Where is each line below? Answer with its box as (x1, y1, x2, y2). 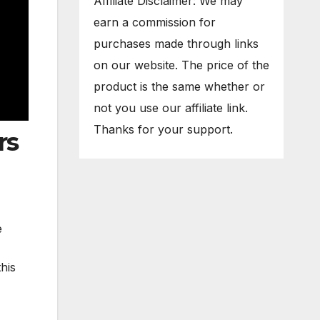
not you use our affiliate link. (93, 101, 248, 116)
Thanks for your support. (93, 122, 233, 137)
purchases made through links (93, 36, 259, 51)
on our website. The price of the (93, 58, 269, 73)
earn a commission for (93, 15, 216, 30)
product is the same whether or (93, 79, 265, 94)
